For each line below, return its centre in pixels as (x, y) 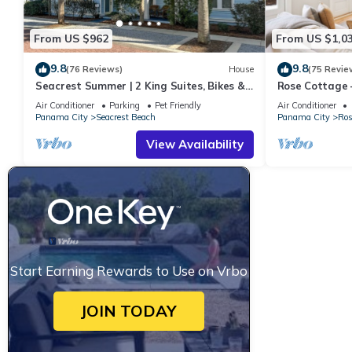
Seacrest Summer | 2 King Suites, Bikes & (140, 85)
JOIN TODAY (129, 310)
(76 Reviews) (94, 70)
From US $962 (71, 39)
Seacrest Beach (126, 117)
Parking (125, 105)
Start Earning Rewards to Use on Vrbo (128, 270)
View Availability (194, 144)
